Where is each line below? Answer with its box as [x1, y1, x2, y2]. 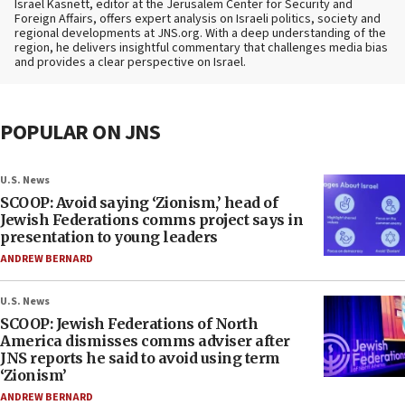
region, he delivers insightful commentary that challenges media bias [14, 38, 388, 57]
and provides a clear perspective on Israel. [14, 52, 246, 71]
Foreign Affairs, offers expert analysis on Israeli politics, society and [14, 9, 381, 28]
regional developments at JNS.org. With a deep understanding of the [14, 24, 386, 42]
